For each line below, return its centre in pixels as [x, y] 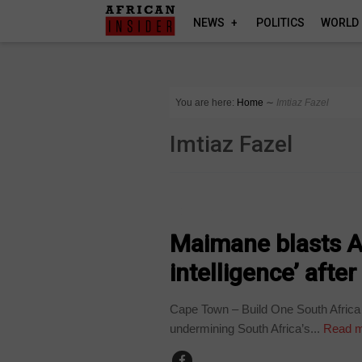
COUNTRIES [205, 210]
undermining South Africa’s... [245, 328]
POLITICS [281, 23]
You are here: [205, 103]
